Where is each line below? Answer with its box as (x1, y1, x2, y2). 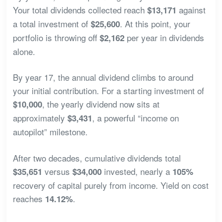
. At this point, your (119, 17, 190, 30)
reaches (12, 192, 45, 205)
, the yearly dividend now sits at (42, 98, 160, 111)
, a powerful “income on (92, 111, 179, 124)
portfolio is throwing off (12, 31, 100, 44)
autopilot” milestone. (12, 125, 88, 138)
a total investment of (12, 17, 91, 30)
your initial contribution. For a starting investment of (12, 84, 204, 97)
